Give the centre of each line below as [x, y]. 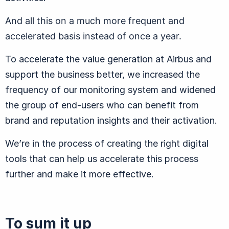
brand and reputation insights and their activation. [111, 120]
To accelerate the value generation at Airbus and [108, 59]
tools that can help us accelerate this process [102, 158]
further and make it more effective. [79, 174]
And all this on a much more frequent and [95, 20]
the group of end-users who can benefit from [102, 105]
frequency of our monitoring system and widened [110, 89]
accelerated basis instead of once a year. [93, 36]
